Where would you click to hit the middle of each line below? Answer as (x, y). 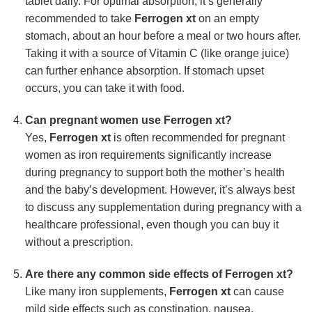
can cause (257, 291)
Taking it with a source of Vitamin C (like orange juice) (157, 54)
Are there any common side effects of (125, 274)
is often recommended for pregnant (197, 137)
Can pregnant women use (94, 120)
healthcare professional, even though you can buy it (151, 224)
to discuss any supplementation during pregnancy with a (163, 207)
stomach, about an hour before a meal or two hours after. (163, 36)
